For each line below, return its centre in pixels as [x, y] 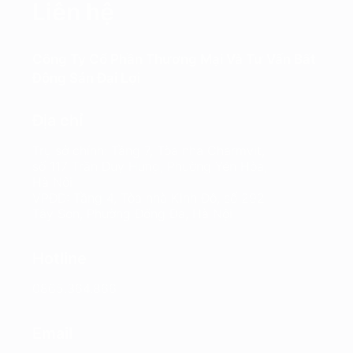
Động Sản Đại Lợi [86, 78]
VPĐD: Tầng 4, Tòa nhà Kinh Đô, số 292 [148, 197]
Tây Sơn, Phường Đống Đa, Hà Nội [132, 213]
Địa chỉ [57, 120]
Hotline [59, 258]
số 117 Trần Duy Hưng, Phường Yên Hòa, [149, 166]
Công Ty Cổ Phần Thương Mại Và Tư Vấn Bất [173, 59]
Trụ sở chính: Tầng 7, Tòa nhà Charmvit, [148, 150]
